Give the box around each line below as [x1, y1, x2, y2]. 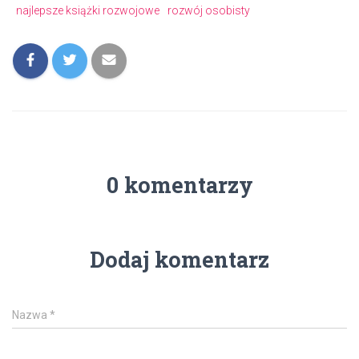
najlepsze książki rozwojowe [16, 4, 159, 17]
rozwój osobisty [167, 4, 250, 17]
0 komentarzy [106, 171, 253, 199]
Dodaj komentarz [90, 245, 269, 273]
